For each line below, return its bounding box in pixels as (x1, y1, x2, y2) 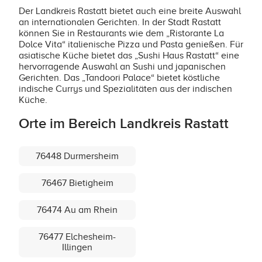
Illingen (62, 242, 92, 253)
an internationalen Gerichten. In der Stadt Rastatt (19, 17, 221, 27)
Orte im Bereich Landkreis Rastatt (19, 115, 229, 132)
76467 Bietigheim (41, 178, 113, 188)
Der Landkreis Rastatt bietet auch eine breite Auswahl (19, 6, 241, 16)
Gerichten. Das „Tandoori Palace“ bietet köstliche (19, 73, 220, 83)
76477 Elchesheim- (39, 232, 116, 242)
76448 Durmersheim (36, 151, 119, 161)
